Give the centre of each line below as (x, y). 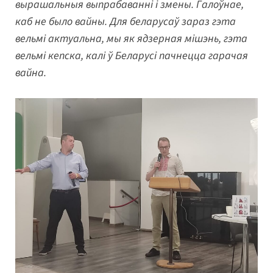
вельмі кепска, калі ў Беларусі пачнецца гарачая (132, 55)
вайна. (31, 73)
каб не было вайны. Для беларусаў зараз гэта (126, 21)
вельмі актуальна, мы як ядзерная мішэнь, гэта (131, 38)
